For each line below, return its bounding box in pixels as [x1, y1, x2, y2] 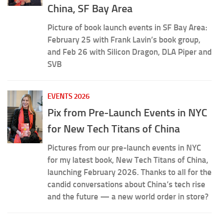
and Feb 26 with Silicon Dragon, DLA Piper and [47, 47, 212, 57]
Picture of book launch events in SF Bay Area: [47, 22, 207, 33]
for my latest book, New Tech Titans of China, [47, 154, 208, 165]
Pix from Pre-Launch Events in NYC [47, 106, 207, 119]
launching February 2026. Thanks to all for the [47, 167, 212, 177]
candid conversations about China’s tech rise [47, 179, 205, 189]
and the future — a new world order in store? [47, 191, 209, 201]
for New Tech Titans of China [47, 122, 180, 135]
